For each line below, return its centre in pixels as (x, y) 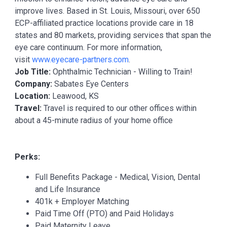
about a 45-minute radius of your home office (94, 120)
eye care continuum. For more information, (88, 47)
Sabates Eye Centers (90, 84)
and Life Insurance (68, 189)
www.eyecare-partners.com (80, 60)
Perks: (27, 157)
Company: (33, 84)
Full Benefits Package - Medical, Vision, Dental (118, 177)
